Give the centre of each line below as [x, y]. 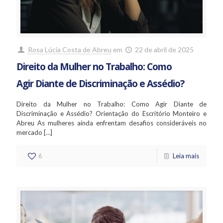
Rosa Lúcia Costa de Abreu [69, 50]
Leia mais [186, 156]
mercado [29, 133]
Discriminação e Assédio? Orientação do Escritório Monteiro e [111, 114]
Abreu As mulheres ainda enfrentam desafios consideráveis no [111, 123]
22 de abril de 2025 [165, 50]
